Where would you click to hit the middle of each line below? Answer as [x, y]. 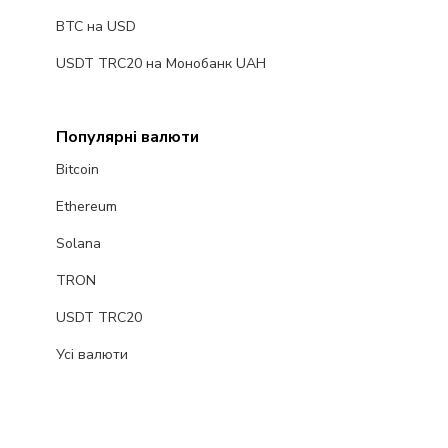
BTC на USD [95, 27]
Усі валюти [91, 355]
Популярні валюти [127, 137]
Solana [78, 244]
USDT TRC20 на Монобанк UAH [160, 64]
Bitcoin [77, 170]
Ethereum [86, 207]
